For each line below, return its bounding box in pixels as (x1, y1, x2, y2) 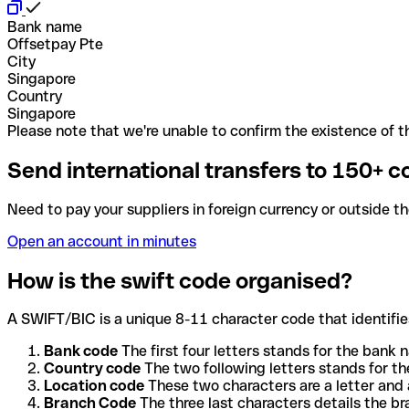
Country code (44, 360, 141, 378)
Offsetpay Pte (7, 35, 103, 53)
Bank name (7, 17, 82, 36)
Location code (44, 377, 144, 395)
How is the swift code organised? (7, 267, 352, 293)
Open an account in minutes (7, 232, 196, 250)
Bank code (44, 342, 118, 361)
